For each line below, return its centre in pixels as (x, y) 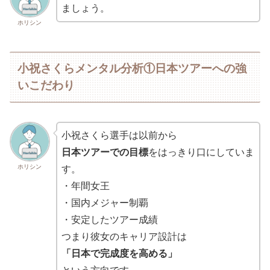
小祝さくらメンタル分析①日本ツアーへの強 (132, 68)
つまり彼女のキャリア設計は (124, 236)
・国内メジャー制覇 (105, 202)
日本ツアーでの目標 (105, 152)
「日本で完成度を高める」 (119, 253)
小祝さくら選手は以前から (119, 135)
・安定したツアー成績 (109, 219)
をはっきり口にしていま (201, 152)
